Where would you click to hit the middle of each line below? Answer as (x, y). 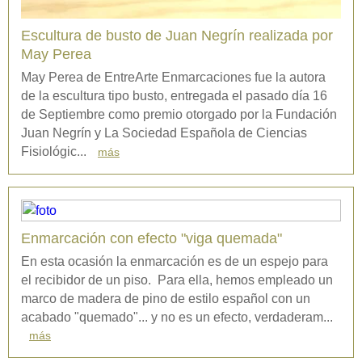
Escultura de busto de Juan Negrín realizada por (177, 36)
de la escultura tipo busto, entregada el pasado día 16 (174, 96)
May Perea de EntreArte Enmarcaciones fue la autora (173, 78)
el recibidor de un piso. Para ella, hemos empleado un (177, 280)
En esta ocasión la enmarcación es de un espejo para (175, 262)
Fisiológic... (55, 152)
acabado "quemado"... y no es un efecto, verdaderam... (177, 318)
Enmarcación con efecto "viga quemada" (152, 239)
